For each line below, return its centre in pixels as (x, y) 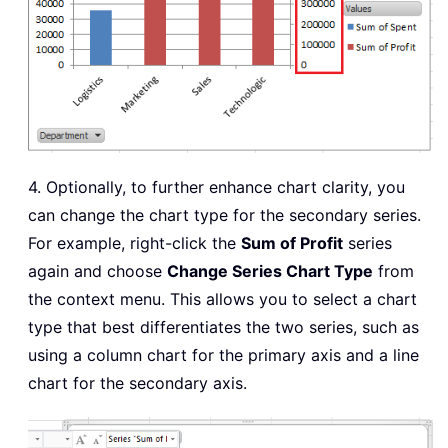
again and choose (97, 270)
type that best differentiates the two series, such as (223, 326)
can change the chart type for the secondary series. (224, 214)
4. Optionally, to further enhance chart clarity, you (216, 186)
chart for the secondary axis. (137, 382)
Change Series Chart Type (270, 270)
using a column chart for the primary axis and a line (223, 354)
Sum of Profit (292, 242)
